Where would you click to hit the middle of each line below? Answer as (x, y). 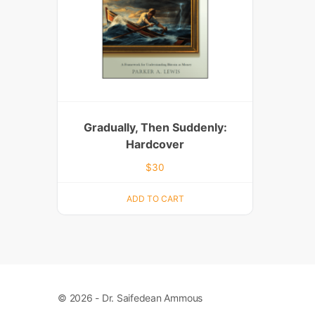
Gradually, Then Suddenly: (155, 128)
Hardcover (155, 144)
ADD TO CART (155, 198)
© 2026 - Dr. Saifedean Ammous (130, 298)
